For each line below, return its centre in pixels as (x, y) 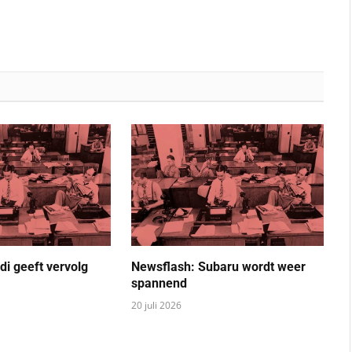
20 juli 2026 (156, 305)
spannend (159, 283)
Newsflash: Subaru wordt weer (218, 266)
